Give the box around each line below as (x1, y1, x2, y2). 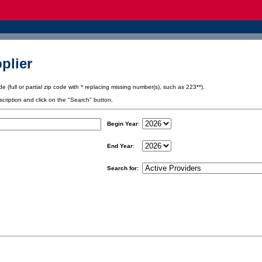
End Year (106, 142, 133, 149)
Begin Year (106, 120, 138, 127)
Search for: (106, 164, 139, 171)
